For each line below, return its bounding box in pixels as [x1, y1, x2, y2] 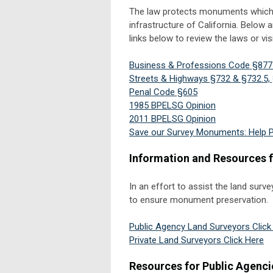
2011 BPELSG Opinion [129, 113, 216, 124]
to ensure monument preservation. [129, 194, 268, 205]
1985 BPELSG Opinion [129, 99, 216, 111]
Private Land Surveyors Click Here [129, 234, 264, 246]
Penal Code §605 [129, 86, 197, 97]
